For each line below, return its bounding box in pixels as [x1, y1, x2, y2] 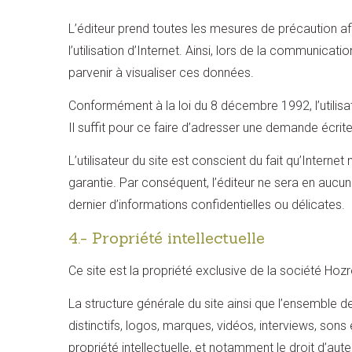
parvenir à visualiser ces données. [68, 65, 254, 80]
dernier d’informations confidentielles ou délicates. [68, 197, 345, 212]
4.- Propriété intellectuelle [68, 228, 265, 247]
